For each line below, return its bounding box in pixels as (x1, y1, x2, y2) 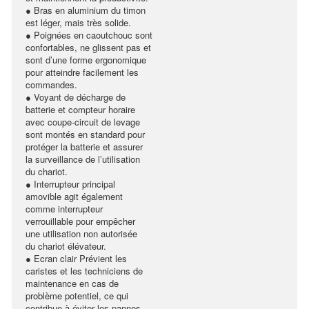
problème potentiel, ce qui (26, 289, 128, 302)
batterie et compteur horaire (26, 103, 135, 116)
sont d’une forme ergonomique (26, 53, 146, 66)
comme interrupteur (26, 202, 103, 215)
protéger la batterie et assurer (26, 140, 143, 153)
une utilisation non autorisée (26, 227, 137, 240)
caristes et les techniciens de (26, 264, 143, 277)
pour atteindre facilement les (26, 66, 139, 79)
